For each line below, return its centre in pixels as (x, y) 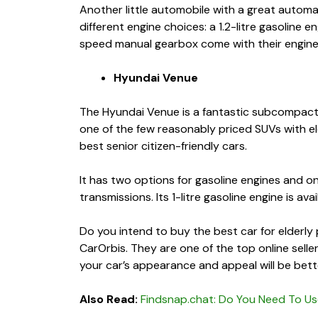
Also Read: (110, 299)
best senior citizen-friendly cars (162, 146)
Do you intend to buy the (147, 231)
